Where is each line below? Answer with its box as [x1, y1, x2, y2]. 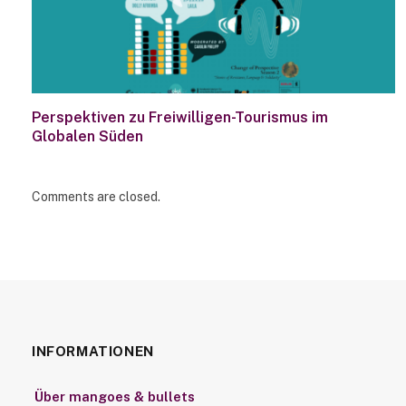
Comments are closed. [32, 189, 160, 205]
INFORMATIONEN [32, 343, 154, 360]
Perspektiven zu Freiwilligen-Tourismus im [32, 109, 328, 127]
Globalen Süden [32, 128, 143, 146]
